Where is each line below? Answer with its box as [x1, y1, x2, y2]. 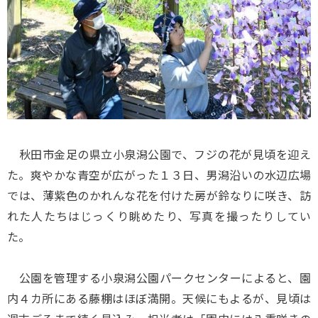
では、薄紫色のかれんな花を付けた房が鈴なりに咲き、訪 [7, 187, 311, 204]
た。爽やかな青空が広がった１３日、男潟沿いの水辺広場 [7, 166, 311, 183]
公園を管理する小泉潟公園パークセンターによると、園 [7, 269, 311, 286]
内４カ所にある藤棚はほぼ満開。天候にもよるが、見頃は [7, 290, 311, 307]
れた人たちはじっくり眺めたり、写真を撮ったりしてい [7, 207, 311, 224]
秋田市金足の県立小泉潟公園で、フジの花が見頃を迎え [7, 146, 311, 163]
